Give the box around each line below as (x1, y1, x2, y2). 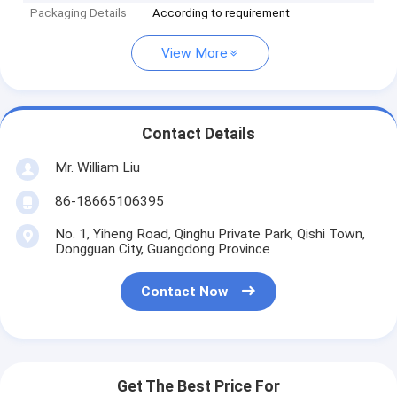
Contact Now (141, 284, 229, 300)
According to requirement (152, 6, 291, 20)
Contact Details (142, 125, 255, 144)
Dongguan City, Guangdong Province (54, 240, 270, 257)
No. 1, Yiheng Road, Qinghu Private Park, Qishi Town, (54, 225, 365, 242)
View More (161, 45, 228, 62)
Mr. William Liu (54, 159, 140, 175)
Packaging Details (30, 6, 128, 20)
